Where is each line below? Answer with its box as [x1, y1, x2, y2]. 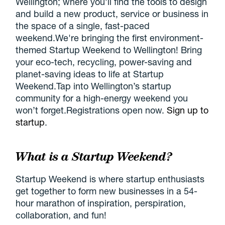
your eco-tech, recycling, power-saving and [16, 56, 192, 68]
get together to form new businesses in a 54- [16, 185, 198, 196]
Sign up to [167, 104, 209, 116]
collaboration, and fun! [16, 209, 107, 220]
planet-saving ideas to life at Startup [16, 68, 164, 80]
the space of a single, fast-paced [16, 20, 150, 32]
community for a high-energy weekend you [16, 92, 188, 104]
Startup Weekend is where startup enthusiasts [16, 173, 205, 184]
